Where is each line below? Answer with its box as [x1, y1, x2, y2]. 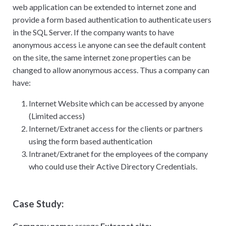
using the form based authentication [29, 136, 152, 146]
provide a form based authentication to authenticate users [13, 15, 211, 24]
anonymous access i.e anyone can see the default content [13, 40, 206, 49]
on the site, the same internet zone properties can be [13, 52, 191, 62]
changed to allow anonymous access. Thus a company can [13, 65, 209, 75]
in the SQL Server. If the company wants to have [13, 27, 174, 37]
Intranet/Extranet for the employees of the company [29, 149, 208, 158]
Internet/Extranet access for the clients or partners [29, 124, 203, 133]
